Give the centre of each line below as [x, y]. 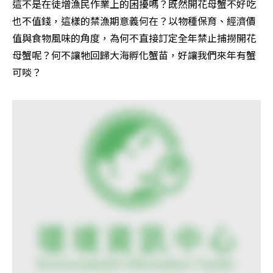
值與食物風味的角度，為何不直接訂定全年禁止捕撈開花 [134, 38]
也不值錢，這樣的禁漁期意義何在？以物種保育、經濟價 [134, 21]
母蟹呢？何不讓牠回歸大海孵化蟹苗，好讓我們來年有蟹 [134, 55]
